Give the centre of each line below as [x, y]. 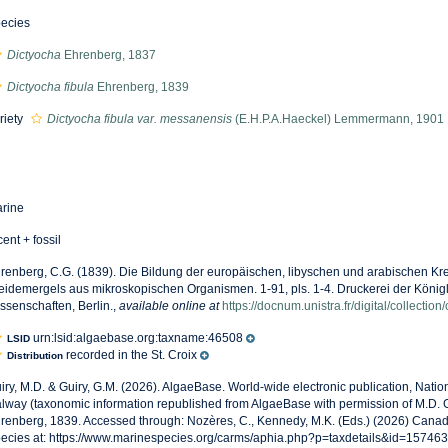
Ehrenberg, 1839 [141, 87]
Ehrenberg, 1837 [108, 55]
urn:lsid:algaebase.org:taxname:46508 [136, 338]
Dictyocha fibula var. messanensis [139, 119]
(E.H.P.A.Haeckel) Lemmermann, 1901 [337, 119]
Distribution [34, 356]
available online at [168, 306]
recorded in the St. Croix [129, 355]
